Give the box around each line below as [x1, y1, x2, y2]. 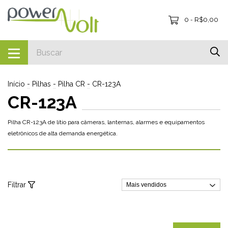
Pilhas [32, 80, 51, 89]
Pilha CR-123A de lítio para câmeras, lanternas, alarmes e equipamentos [8, 119, 205, 126]
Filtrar [8, 181, 28, 189]
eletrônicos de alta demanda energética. [8, 130, 118, 137]
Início [8, 80, 25, 89]
